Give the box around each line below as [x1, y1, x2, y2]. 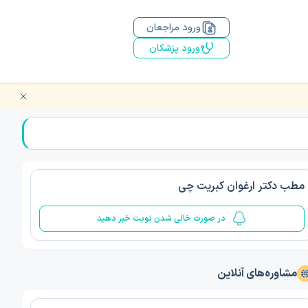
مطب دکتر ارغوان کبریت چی [178, 178, 305, 195]
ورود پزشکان [149, 41, 200, 56]
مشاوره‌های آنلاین [217, 265, 297, 282]
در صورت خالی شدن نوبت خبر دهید [96, 212, 225, 225]
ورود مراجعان [146, 20, 201, 35]
